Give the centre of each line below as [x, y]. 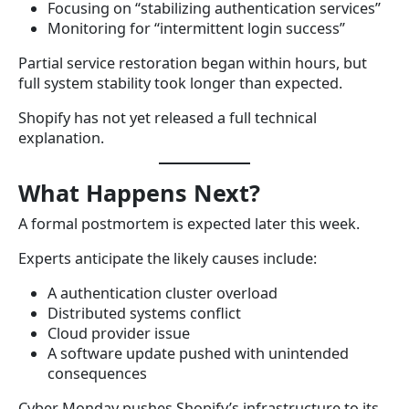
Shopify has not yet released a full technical [168, 117]
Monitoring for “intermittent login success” [196, 28]
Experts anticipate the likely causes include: [168, 258]
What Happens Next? [139, 192]
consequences [97, 373]
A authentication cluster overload [163, 293]
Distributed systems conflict [144, 313]
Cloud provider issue [119, 333]
